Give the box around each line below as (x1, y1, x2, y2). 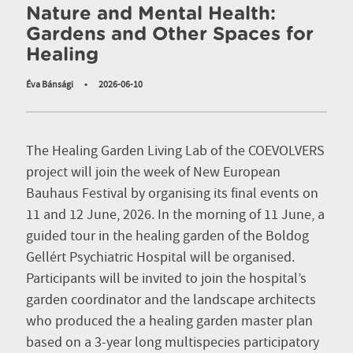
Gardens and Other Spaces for (26, 25, 314, 44)
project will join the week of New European (26, 163, 281, 183)
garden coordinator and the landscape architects (26, 291, 316, 310)
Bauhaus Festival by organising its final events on (26, 184, 318, 204)
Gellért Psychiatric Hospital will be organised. (26, 248, 295, 268)
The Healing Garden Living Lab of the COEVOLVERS (26, 142, 325, 162)
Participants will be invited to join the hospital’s (26, 269, 307, 289)
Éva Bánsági (26, 79, 73, 92)
